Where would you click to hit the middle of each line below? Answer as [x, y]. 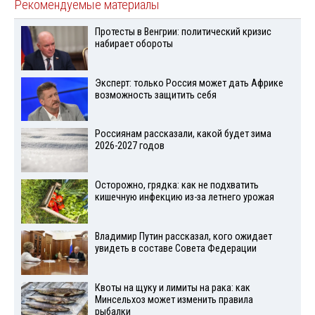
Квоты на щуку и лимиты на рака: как [172, 288]
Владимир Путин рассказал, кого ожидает [183, 236]
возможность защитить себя [155, 95]
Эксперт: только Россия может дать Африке [189, 83]
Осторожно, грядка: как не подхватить [176, 186]
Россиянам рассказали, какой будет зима [183, 134]
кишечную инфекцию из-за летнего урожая [184, 198]
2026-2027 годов [129, 146]
